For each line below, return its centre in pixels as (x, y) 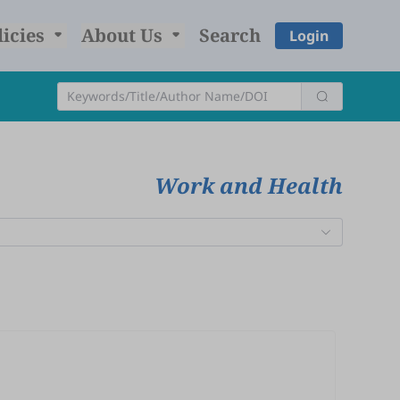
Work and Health (249, 185)
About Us (124, 35)
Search (229, 35)
